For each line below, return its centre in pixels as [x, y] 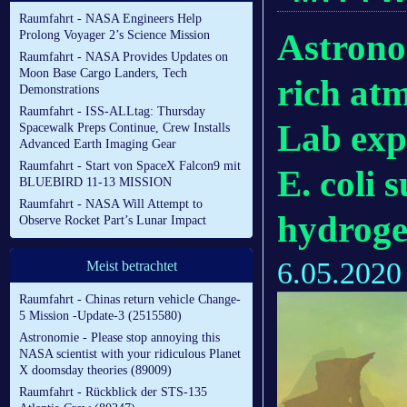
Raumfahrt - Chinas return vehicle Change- [130, 300]
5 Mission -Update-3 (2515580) [100, 316]
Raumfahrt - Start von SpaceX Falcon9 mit [130, 166]
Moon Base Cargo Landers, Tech [103, 74]
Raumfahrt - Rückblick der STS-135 [113, 392]
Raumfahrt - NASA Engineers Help [110, 19]
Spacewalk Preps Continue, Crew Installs [124, 128]
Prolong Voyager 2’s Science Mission [114, 35]
